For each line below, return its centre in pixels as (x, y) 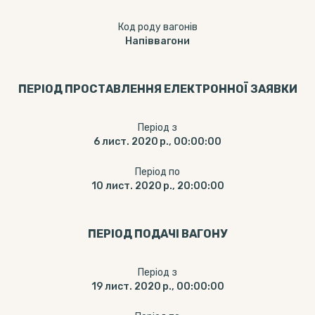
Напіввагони (157, 41)
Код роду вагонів (157, 27)
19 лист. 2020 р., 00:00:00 (157, 287)
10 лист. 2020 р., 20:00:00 (157, 186)
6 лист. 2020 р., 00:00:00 (157, 142)
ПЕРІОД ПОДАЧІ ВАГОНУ (157, 234)
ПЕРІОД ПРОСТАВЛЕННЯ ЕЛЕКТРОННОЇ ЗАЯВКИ (157, 89)
